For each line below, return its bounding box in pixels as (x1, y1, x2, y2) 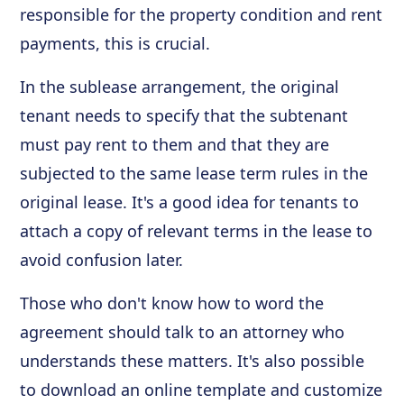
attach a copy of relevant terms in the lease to (20, 220, 373, 242)
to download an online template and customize (20, 379, 383, 400)
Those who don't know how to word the (20, 292, 325, 314)
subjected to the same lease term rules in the (20, 162, 369, 184)
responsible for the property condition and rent (20, 4, 383, 25)
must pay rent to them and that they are (20, 133, 330, 155)
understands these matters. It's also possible (20, 350, 365, 372)
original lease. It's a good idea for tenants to (20, 191, 360, 213)
